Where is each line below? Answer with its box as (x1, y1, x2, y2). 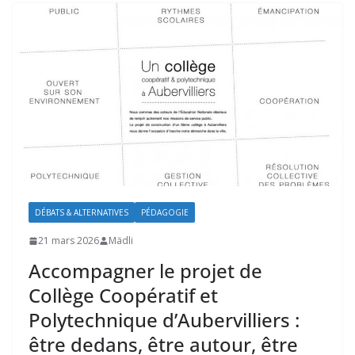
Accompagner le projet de (29, 258, 262, 284)
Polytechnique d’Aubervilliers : (29, 307, 300, 334)
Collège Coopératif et (29, 282, 218, 309)
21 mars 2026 (38, 234, 99, 248)
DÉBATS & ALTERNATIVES (35, 207, 128, 219)
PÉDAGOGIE (141, 207, 189, 219)
